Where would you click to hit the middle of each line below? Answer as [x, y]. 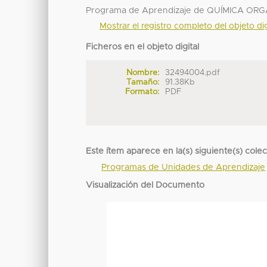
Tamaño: [142, 83]
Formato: [142, 92]
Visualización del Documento [145, 186]
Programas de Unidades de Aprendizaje [184, 168]
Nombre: [142, 73]
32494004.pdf [193, 73]
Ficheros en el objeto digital [143, 47]
